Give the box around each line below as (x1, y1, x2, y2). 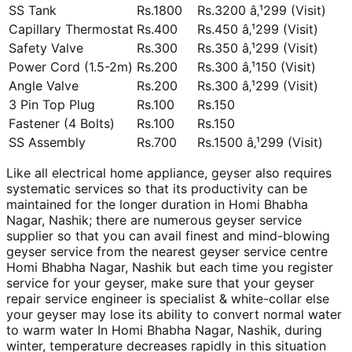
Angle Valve (9, 77, 79, 93)
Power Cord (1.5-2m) (9, 58, 133, 75)
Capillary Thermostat (9, 20, 134, 37)
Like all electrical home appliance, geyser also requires (6, 164, 332, 181)
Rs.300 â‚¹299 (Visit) (197, 77, 318, 93)
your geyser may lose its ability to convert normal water (6, 306, 342, 322)
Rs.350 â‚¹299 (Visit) (197, 39, 318, 56)
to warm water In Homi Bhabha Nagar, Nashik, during (6, 321, 322, 338)
